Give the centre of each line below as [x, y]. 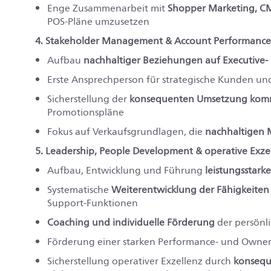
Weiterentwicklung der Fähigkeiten [190, 190]
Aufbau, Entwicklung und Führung [126, 170]
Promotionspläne [86, 112]
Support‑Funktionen [93, 203]
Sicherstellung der [88, 99]
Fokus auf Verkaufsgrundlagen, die [126, 132]
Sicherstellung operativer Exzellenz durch [140, 261]
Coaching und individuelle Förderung [131, 222]
